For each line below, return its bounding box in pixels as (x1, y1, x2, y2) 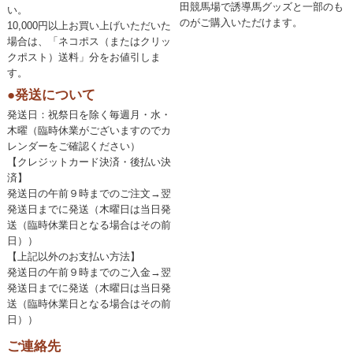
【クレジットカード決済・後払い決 (6, 155, 171, 168)
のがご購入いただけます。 (180, 17, 303, 29)
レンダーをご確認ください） (6, 139, 140, 152)
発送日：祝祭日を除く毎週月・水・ (6, 108, 171, 121)
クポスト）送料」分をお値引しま (6, 50, 161, 63)
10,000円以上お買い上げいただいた (6, 19, 171, 32)
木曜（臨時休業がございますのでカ (6, 124, 171, 136)
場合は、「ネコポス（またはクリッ (6, 35, 171, 47)
